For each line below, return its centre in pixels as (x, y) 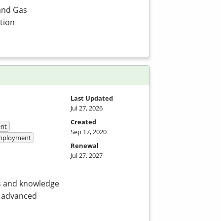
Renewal (85, 145)
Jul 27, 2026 (87, 108)
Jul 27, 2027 (87, 155)
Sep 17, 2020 (89, 131)
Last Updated (92, 98)
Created (83, 122)
